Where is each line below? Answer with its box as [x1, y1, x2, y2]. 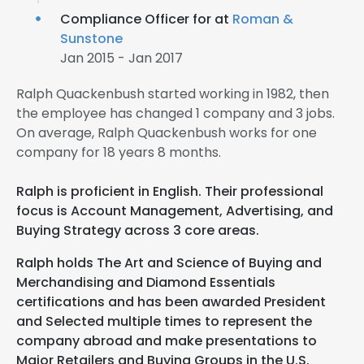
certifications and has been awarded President [16, 292, 326, 311]
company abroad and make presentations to [16, 331, 317, 350]
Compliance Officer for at [60, 10, 232, 28]
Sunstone [60, 29, 123, 48]
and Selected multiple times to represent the [16, 312, 312, 331]
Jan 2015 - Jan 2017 [60, 49, 183, 67]
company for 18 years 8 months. [16, 143, 221, 162]
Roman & [232, 10, 293, 28]
